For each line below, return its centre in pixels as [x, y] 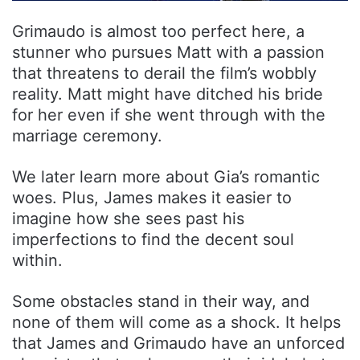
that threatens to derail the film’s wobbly [164, 73]
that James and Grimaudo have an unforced [178, 343]
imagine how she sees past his [128, 218]
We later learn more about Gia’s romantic [166, 176]
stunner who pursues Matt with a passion [168, 52]
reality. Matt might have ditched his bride [168, 94]
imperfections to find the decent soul [153, 239]
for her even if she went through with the [169, 115]
